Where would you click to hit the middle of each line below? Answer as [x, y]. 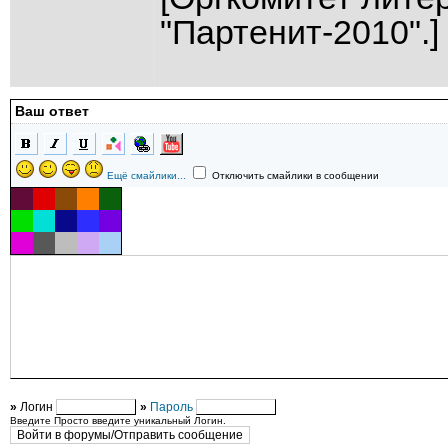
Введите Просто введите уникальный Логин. [118, 420]
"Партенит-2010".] [299, 32]
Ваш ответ [52, 111]
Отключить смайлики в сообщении [294, 175]
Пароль [171, 407]
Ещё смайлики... [146, 175]
